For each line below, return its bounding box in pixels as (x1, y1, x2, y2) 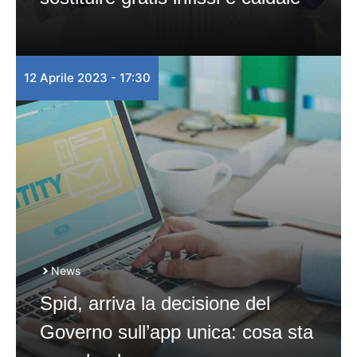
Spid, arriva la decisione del (40, 292, 270, 314)
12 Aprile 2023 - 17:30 (24, 70, 151, 85)
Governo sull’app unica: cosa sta (40, 321, 313, 343)
